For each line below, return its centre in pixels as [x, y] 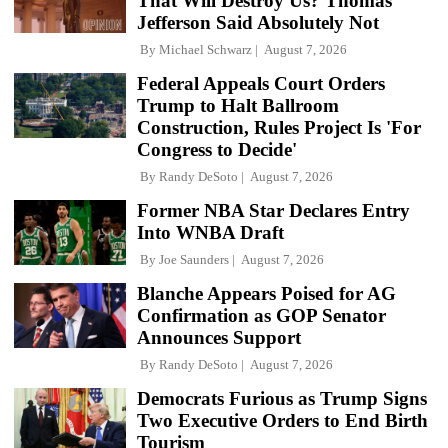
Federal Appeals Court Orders [261, 83]
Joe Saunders [194, 259]
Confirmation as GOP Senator [261, 315]
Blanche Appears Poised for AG [266, 293]
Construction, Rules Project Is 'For [279, 127]
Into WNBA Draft [210, 232]
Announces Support [219, 337]
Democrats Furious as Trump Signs [282, 398]
